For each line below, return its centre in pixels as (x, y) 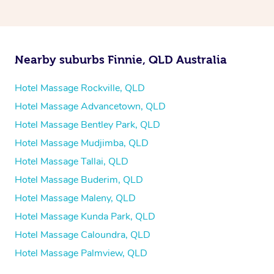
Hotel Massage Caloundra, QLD (83, 235)
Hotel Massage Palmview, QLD (81, 254)
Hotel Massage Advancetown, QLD (90, 107)
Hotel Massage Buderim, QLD (79, 180)
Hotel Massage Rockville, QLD (80, 88)
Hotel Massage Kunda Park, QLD (85, 217)
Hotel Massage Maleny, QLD (75, 198)
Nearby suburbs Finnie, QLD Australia (121, 60)
